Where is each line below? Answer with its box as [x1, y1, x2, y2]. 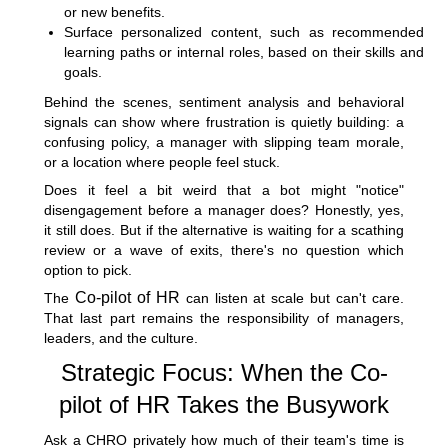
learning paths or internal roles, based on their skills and [64, 43, 424, 60]
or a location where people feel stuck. [44, 153, 280, 170]
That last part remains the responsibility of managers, [44, 309, 404, 326]
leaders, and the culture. [44, 329, 198, 346]
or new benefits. [64, 3, 165, 20]
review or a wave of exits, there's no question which [44, 241, 404, 258]
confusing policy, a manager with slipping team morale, [44, 133, 404, 150]
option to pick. [44, 261, 132, 278]
